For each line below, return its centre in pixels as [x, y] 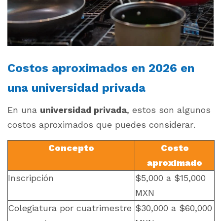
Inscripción [31, 178]
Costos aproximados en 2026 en [101, 68]
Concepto [71, 148]
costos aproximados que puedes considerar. [101, 125]
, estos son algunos [169, 110]
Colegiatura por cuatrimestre [70, 208]
